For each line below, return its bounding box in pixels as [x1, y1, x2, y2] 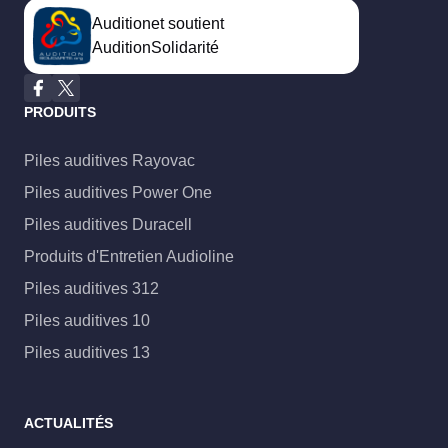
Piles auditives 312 [24, 280, 159, 298]
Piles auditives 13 [24, 344, 150, 362]
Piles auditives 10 [24, 312, 150, 330]
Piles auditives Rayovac [24, 152, 195, 170]
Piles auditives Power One [24, 184, 212, 202]
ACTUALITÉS [24, 415, 113, 432]
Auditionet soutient [92, 15, 224, 33]
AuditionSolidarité [92, 39, 219, 57]
